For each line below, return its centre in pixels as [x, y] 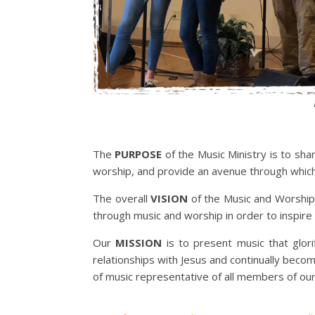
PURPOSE [139, 154]
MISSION [139, 243]
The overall [122, 199]
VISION [169, 199]
